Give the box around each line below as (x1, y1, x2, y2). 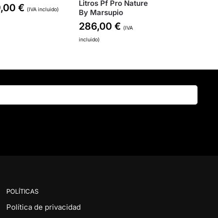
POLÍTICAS (6, 187, 38, 195)
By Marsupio (78, 8, 123, 18)
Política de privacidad (6, 202, 81, 212)
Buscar (175, 86, 195, 93)
